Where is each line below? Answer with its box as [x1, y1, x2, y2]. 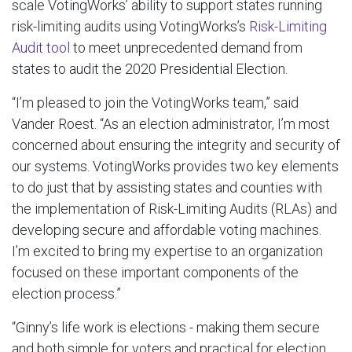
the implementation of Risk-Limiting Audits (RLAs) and [12, 200, 337, 217]
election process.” [12, 284, 121, 302]
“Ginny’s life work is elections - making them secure [12, 318, 320, 335]
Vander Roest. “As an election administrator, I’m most [12, 115, 330, 132]
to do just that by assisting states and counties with [12, 178, 322, 196]
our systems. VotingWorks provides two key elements [12, 157, 339, 174]
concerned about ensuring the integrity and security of [12, 136, 340, 153]
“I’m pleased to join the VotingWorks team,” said [12, 93, 299, 111]
